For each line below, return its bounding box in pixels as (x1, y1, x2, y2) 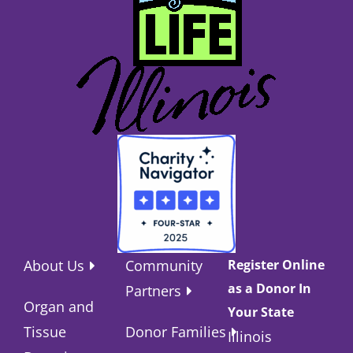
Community (125, 255, 203, 275)
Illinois (227, 326, 272, 346)
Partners (125, 281, 182, 300)
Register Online (227, 255, 325, 273)
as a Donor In (227, 279, 311, 297)
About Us (24, 255, 84, 275)
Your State (227, 303, 294, 321)
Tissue (24, 321, 66, 341)
